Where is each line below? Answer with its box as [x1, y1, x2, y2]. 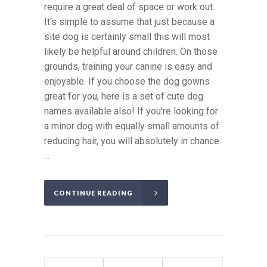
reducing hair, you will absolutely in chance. [44, 135, 221, 147]
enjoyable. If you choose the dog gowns [44, 75, 210, 87]
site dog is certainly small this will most [44, 30, 210, 42]
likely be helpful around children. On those [44, 45, 218, 57]
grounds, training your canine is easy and [44, 60, 212, 72]
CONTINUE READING [54, 188, 133, 197]
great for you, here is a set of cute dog [44, 90, 203, 102]
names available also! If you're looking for [44, 105, 218, 117]
